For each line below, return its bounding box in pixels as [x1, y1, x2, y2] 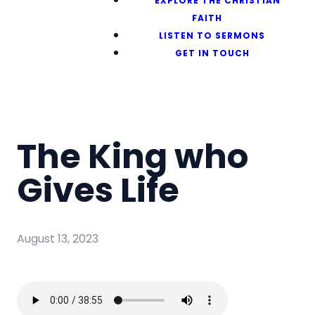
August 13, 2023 [17, 231, 98, 247]
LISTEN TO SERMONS [159, 30, 266, 41]
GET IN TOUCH [174, 47, 250, 59]
